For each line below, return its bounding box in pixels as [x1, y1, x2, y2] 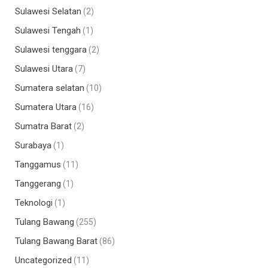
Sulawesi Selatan [15, 5, 81, 17]
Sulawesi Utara [15, 63, 73, 74]
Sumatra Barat [15, 120, 72, 132]
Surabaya [15, 139, 51, 151]
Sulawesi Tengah [15, 25, 81, 36]
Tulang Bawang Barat [15, 235, 98, 246]
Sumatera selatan [15, 82, 84, 93]
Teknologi [15, 197, 53, 208]
